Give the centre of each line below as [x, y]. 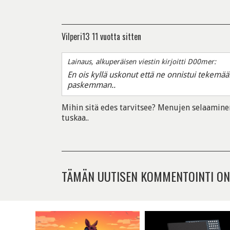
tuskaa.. [75, 118]
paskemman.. [91, 85]
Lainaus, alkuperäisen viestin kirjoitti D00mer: [142, 61]
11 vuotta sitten [117, 36]
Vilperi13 [75, 36]
